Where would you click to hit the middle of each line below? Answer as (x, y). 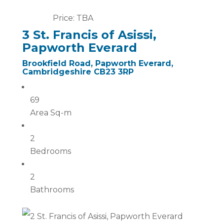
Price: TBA (73, 18)
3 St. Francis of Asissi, (89, 35)
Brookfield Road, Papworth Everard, (97, 63)
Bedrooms (50, 151)
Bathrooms (52, 190)
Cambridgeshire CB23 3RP (78, 72)
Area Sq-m (51, 113)
